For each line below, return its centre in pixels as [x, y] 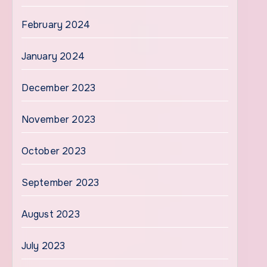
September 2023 [60, 183]
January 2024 [53, 56]
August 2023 [50, 214]
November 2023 [58, 119]
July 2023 [43, 246]
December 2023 [58, 88]
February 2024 [56, 25]
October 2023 [54, 151]
